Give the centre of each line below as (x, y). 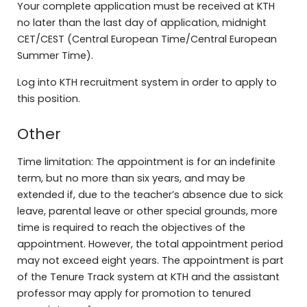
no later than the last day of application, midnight (142, 23)
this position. (48, 98)
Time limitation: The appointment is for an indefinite (146, 162)
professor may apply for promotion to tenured (134, 294)
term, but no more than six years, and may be (131, 179)
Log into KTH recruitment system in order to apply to (147, 82)
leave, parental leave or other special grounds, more (147, 211)
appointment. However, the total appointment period (150, 244)
